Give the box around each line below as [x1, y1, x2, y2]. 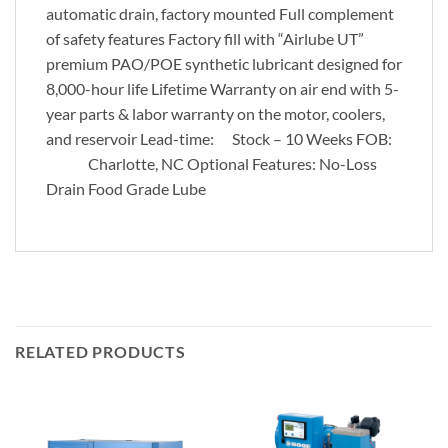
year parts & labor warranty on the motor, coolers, [46, 103, 385, 123]
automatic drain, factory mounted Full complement [46, 3, 394, 23]
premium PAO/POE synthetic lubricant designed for [46, 53, 402, 73]
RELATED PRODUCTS [15, 342, 186, 362]
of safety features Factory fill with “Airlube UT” [46, 28, 364, 48]
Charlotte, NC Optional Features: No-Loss [46, 153, 377, 173]
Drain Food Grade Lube [46, 178, 206, 198]
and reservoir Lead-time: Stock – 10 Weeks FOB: [46, 128, 395, 148]
